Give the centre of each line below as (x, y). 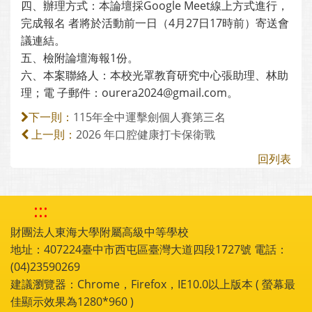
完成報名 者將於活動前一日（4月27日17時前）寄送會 (155, 23)
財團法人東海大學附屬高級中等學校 (100, 232)
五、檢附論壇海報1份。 (80, 58)
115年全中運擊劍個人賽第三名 (149, 117)
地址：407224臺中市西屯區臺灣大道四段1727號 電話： (149, 249)
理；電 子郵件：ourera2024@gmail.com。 (130, 93)
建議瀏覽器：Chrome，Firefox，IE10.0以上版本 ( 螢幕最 (153, 284)
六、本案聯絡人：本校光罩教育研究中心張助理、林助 (155, 75)
